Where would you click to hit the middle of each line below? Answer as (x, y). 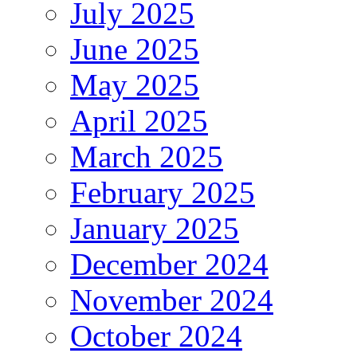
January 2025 (155, 229)
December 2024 (169, 265)
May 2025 (135, 85)
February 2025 (163, 193)
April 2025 (139, 121)
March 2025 (147, 157)
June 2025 (135, 49)
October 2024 (156, 336)
